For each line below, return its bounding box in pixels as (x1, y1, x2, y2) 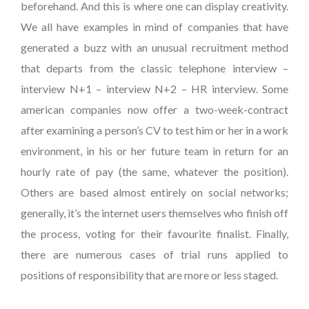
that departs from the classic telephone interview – (21, 61, 288, 74)
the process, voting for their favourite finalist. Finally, (21, 227, 288, 240)
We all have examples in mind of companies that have (21, 20, 288, 33)
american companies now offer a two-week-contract (21, 103, 288, 116)
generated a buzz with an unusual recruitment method (21, 41, 288, 54)
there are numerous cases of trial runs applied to (21, 248, 288, 261)
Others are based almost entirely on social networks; (21, 186, 288, 199)
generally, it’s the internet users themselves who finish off (21, 206, 288, 219)
